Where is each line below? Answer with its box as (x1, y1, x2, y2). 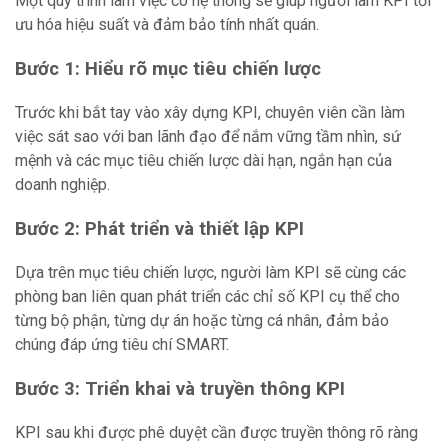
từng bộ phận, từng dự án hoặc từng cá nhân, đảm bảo (15, 311, 389, 330)
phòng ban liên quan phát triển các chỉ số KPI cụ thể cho (15, 287, 400, 306)
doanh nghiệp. (15, 175, 110, 194)
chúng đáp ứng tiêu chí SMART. (15, 335, 229, 354)
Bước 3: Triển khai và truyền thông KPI (15, 378, 345, 400)
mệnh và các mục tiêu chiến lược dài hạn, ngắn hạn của (15, 151, 392, 170)
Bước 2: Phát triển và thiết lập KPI (15, 218, 304, 240)
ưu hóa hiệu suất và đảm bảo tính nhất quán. (15, 15, 319, 34)
